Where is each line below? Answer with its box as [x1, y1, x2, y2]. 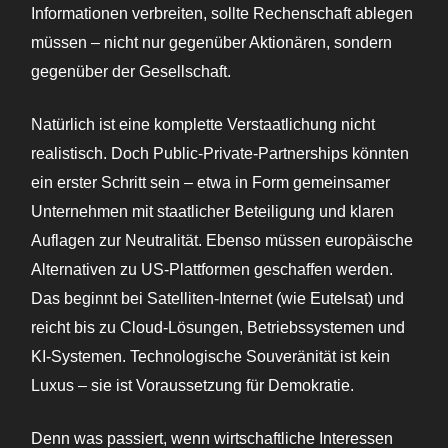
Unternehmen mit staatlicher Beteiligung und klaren [31, 203, 394, 221]
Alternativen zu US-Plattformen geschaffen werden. [31, 261, 393, 279]
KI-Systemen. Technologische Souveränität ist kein [31, 348, 390, 366]
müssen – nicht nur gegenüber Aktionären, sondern [31, 34, 392, 52]
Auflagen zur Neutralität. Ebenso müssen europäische [31, 232, 413, 250]
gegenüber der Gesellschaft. [31, 63, 231, 81]
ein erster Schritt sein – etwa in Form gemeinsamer [31, 174, 390, 192]
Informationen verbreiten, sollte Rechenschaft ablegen [31, 5, 413, 23]
